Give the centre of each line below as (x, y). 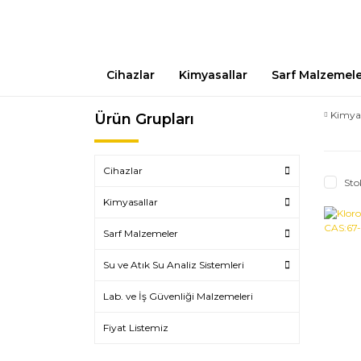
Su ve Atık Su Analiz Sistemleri (174, 265)
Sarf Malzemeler (141, 233)
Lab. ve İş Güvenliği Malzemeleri (178, 296)
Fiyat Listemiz (136, 328)
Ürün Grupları (144, 119)
